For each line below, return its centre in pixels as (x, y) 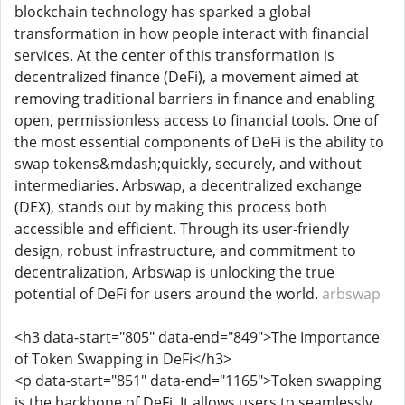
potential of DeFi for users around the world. (168, 294)
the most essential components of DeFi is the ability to (199, 142)
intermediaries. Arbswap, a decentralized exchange (188, 185)
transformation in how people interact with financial (192, 33)
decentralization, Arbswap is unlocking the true (174, 272)
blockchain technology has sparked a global (163, 12)
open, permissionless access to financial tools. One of (196, 120)
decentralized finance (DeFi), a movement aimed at (187, 77)
